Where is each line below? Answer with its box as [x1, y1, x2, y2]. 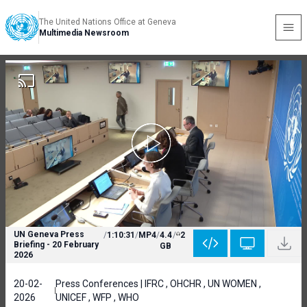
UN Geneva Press [14, 230, 84, 239]
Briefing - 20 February [14, 240, 99, 249]
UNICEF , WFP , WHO [56, 292, 140, 303]
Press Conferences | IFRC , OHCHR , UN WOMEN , [56, 278, 262, 289]
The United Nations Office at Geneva [39, 17, 176, 27]
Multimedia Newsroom [39, 28, 129, 38]
